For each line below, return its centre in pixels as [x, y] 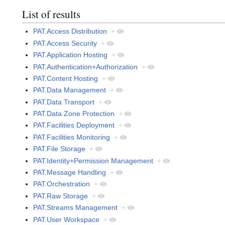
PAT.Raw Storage [61, 196]
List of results [51, 14]
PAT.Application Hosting [71, 55]
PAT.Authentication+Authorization [86, 67]
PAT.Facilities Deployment [74, 125]
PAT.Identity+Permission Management [93, 160]
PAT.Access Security [65, 43]
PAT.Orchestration [62, 184]
